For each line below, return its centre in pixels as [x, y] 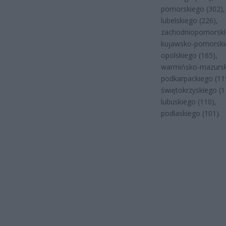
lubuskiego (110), [189, 101]
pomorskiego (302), [193, 9]
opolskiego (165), [189, 55]
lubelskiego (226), [189, 20]
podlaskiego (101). [191, 113]
